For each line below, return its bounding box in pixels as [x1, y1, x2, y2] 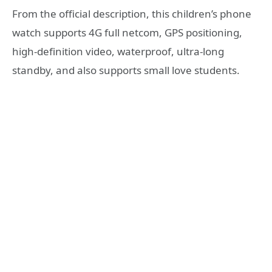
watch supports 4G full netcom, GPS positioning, [12, 25, 242, 39]
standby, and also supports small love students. [12, 63, 240, 77]
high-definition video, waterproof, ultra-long [12, 44, 224, 58]
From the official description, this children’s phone [12, 6, 251, 21]
